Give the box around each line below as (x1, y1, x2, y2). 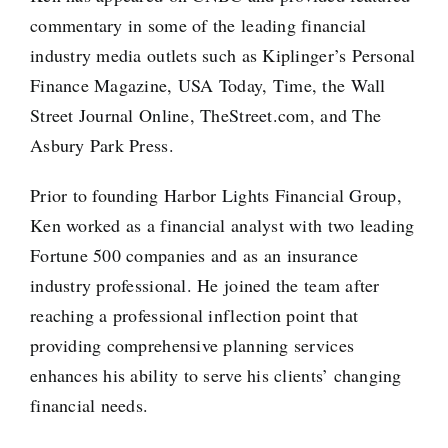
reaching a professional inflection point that (29, 303, 359, 328)
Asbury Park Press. (29, 133, 174, 158)
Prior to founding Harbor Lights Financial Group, (29, 183, 402, 208)
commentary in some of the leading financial (29, 13, 367, 38)
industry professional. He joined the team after (29, 273, 380, 298)
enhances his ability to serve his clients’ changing (29, 363, 402, 388)
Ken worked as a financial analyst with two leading (29, 213, 415, 238)
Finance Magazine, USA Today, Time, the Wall (29, 73, 386, 98)
